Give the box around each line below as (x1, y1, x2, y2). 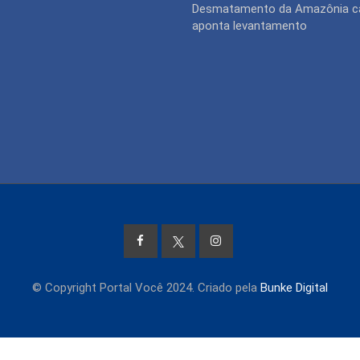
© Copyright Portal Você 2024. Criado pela (32, 280, 260, 296)
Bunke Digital (260, 280, 328, 296)
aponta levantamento (192, 18, 307, 33)
